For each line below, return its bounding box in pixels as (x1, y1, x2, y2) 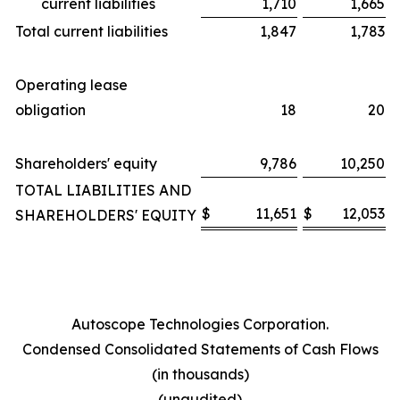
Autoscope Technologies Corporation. (71, 315, 329, 333)
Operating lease (15, 76, 128, 94)
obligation (15, 101, 86, 119)
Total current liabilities (15, 22, 168, 40)
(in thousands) (151, 365, 249, 383)
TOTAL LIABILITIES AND (15, 181, 191, 199)
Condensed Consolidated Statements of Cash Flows (21, 340, 379, 358)
